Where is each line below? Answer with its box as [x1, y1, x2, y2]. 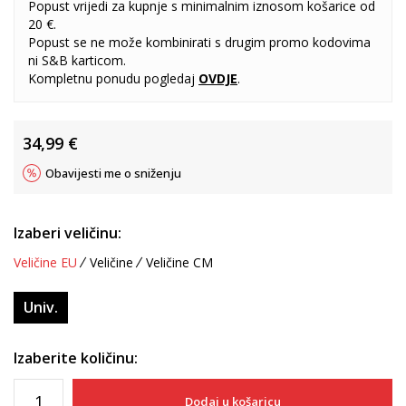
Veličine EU [14, 254, 77, 271]
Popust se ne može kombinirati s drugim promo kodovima [28, 34, 371, 51]
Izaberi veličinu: [14, 223, 121, 243]
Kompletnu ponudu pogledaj [28, 70, 198, 87]
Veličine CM [146, 254, 213, 271]
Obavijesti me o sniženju [45, 165, 181, 181]
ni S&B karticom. [28, 52, 126, 69]
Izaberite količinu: [14, 348, 138, 368]
